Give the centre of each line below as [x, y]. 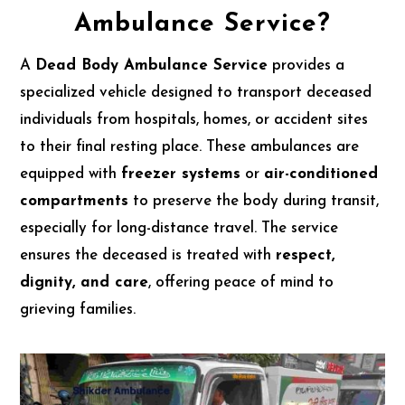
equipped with [71, 174]
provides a [306, 66]
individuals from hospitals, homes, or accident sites [194, 120]
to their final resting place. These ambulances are [190, 147]
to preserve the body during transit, [254, 201]
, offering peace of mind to [241, 283]
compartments [75, 201]
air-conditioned [321, 174]
